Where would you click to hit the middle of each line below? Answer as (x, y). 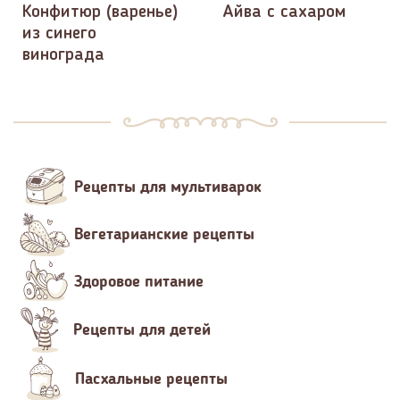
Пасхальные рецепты (151, 379)
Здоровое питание (139, 282)
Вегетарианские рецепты (164, 234)
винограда (63, 56)
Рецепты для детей (142, 330)
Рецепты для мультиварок (168, 187)
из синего (59, 34)
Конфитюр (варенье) (100, 13)
